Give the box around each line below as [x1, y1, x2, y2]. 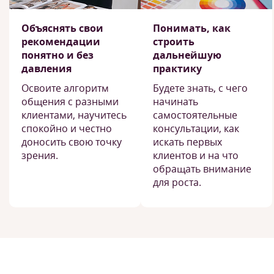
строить [153, 35, 194, 48]
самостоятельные [153, 108, 237, 122]
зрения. [21, 149, 58, 162]
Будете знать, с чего [153, 81, 248, 95]
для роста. [153, 176, 201, 189]
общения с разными [21, 95, 119, 108]
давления [21, 62, 72, 75]
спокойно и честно [21, 122, 112, 135]
